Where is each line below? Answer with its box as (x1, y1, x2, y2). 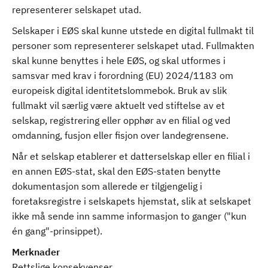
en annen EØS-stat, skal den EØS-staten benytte (12, 165, 221, 177)
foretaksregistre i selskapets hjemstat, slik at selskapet (12, 195, 251, 207)
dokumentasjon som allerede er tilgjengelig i (12, 180, 202, 192)
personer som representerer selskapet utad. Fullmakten (12, 39, 254, 51)
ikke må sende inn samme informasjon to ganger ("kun (12, 210, 246, 222)
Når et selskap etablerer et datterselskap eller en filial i (12, 150, 250, 162)
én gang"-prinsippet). (12, 225, 105, 237)
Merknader (12, 246, 60, 258)
